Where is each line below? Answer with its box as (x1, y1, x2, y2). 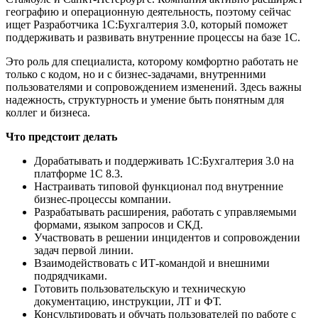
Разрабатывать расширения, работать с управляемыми (34, 205, 297, 218)
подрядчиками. (34, 269, 107, 282)
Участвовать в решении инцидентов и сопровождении (34, 231, 300, 243)
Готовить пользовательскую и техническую (34, 282, 246, 295)
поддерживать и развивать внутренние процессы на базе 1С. (6, 31, 300, 43)
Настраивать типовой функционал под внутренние (34, 180, 283, 192)
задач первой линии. (34, 243, 133, 256)
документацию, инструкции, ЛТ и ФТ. (34, 295, 221, 307)
